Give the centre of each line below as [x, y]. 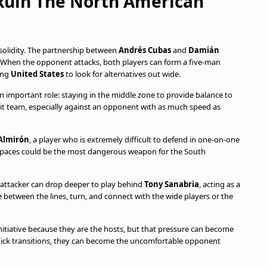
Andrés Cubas [145, 50]
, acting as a [220, 184]
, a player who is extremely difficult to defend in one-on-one [134, 139]
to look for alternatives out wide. [122, 74]
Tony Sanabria [172, 184]
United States [37, 74]
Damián [204, 50]
